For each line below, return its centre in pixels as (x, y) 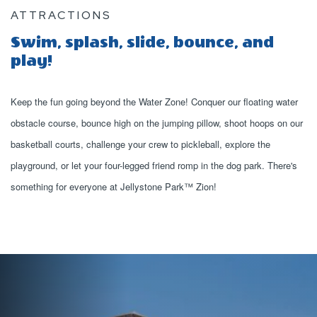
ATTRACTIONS (61, 15)
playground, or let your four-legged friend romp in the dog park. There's (154, 165)
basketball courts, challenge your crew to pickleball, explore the (140, 144)
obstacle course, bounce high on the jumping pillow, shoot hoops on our (157, 123)
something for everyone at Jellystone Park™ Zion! (114, 186)
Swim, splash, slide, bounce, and (142, 42)
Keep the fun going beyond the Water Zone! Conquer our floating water (154, 102)
